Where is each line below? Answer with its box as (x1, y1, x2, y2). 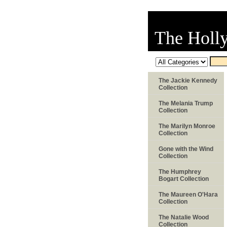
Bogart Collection (159, 175, 209, 182)
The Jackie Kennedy (159, 77, 217, 84)
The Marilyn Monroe (159, 122, 215, 130)
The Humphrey (159, 168, 201, 175)
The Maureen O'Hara (159, 191, 218, 198)
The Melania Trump (159, 99, 213, 107)
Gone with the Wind (159, 145, 213, 153)
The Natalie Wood (159, 213, 209, 221)
